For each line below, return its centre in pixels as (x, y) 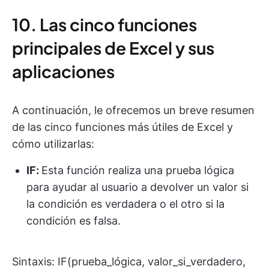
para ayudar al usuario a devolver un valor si (138, 187)
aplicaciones (63, 71)
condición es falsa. (74, 220)
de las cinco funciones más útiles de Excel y (122, 127)
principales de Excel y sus (113, 47)
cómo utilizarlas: (53, 144)
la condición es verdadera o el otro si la (125, 204)
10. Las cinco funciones (104, 24)
